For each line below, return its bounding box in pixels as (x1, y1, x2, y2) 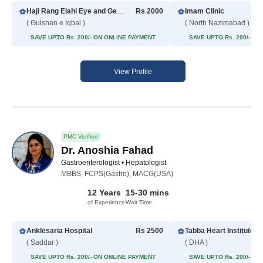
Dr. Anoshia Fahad (61, 144, 153, 157)
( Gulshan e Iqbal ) (26, 19, 85, 28)
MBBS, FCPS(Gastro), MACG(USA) (61, 170, 173, 178)
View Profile (113, 68, 152, 76)
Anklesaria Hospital (26, 227, 92, 235)
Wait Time (125, 199, 152, 206)
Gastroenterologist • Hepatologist (61, 159, 166, 167)
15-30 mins (125, 188, 169, 198)
